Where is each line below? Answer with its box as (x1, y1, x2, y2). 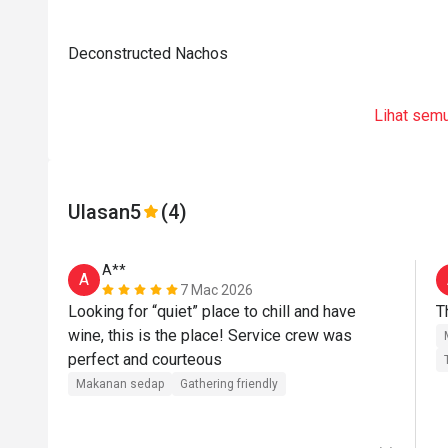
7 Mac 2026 (180, 282, 253, 298)
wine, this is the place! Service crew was (68, 326, 352, 345)
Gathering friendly (180, 377, 278, 391)
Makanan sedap (76, 377, 164, 391)
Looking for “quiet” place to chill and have (68, 302, 356, 321)
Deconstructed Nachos (68, 44, 228, 63)
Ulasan (68, 200, 130, 224)
